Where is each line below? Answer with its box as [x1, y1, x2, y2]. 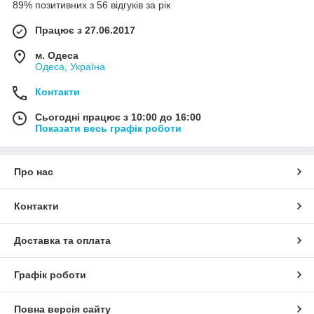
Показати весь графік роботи [35, 123, 182, 135]
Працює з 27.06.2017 [35, 25, 135, 36]
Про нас [14, 166, 53, 178]
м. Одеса [35, 50, 78, 62]
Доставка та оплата [14, 235, 111, 247]
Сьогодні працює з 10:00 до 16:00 [35, 111, 201, 123]
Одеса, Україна [35, 61, 105, 73]
